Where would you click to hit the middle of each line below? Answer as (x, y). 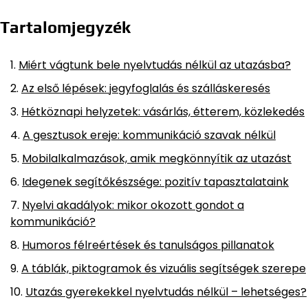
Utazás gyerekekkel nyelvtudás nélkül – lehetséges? (166, 292)
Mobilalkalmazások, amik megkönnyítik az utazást (157, 159)
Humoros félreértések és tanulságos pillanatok (148, 245)
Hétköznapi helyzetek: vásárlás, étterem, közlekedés (163, 112)
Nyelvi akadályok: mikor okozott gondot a (133, 206)
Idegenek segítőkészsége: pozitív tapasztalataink (155, 182)
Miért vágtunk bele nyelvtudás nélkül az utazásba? (155, 65)
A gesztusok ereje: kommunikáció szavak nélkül (149, 135)
